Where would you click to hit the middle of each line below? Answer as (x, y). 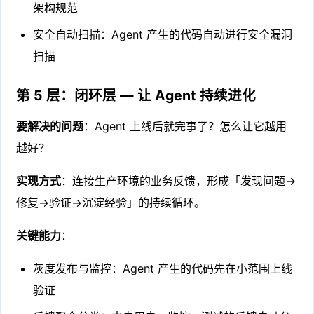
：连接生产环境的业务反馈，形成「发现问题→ (179, 180)
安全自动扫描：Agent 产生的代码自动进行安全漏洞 (163, 35)
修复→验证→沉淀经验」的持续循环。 (111, 202)
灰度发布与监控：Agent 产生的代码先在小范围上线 (163, 268)
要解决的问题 (50, 126)
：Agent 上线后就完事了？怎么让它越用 (185, 126)
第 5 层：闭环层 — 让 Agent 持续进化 (136, 95)
